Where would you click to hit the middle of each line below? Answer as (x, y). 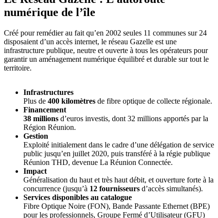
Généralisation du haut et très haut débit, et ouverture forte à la (118, 180)
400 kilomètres (72, 101)
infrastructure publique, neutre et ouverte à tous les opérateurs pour (106, 51)
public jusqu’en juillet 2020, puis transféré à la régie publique (117, 154)
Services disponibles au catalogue (78, 198)
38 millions (41, 119)
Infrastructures (48, 92)
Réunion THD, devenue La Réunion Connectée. (98, 163)
